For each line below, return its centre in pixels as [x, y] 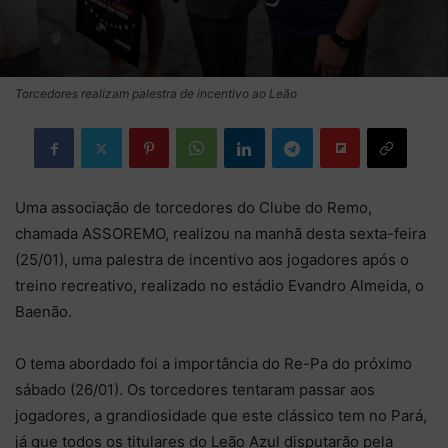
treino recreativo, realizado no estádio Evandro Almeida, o [219, 285]
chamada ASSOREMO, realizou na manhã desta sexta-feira [220, 233]
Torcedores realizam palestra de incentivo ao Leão [156, 93]
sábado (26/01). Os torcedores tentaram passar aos [195, 389]
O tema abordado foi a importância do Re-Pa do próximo [213, 363]
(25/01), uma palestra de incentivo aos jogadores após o [212, 259]
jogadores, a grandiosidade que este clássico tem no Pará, [221, 415]
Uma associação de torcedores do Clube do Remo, [193, 207]
